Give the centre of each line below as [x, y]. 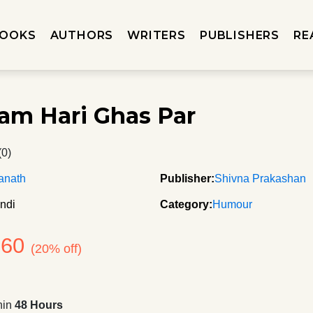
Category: [186, 204]
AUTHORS [82, 35]
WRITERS [156, 35]
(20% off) [57, 249]
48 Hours [39, 305]
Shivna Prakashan [260, 179]
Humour [232, 204]
